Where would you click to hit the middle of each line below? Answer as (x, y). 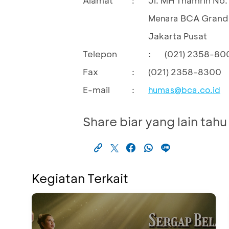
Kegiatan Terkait (80, 178)
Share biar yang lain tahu (155, 121)
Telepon (100, 53)
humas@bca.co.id (184, 89)
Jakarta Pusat (178, 36)
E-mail (96, 89)
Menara (164, 18)
